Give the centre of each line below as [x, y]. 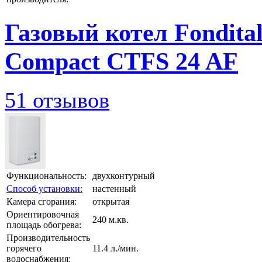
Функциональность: [46, 175]
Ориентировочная [43, 214]
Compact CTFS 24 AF [121, 61]
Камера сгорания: [42, 201]
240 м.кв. [111, 219]
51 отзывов [57, 100]
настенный [114, 188]
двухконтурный [124, 175]
